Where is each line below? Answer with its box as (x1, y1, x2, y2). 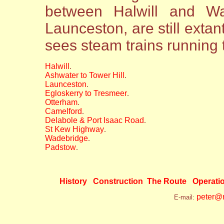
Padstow (45, 142, 76, 151)
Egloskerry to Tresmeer (45, 88, 127, 97)
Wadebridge (45, 133, 88, 142)
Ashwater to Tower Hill (45, 70, 124, 79)
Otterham (45, 97, 77, 106)
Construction (90, 176, 143, 185)
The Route (144, 176, 188, 185)
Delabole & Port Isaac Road (45, 115, 144, 124)
